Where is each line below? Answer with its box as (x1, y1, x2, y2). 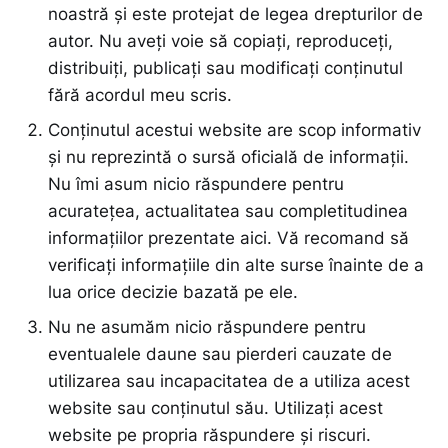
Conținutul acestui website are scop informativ (48, 120, 421, 141)
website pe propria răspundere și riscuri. (48, 425, 371, 446)
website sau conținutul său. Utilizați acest (48, 398, 383, 419)
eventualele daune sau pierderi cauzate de (48, 344, 392, 365)
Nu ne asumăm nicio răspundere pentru (48, 317, 366, 338)
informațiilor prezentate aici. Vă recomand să (48, 228, 409, 249)
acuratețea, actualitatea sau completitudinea (48, 201, 408, 222)
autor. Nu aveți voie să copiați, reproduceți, (48, 31, 393, 52)
